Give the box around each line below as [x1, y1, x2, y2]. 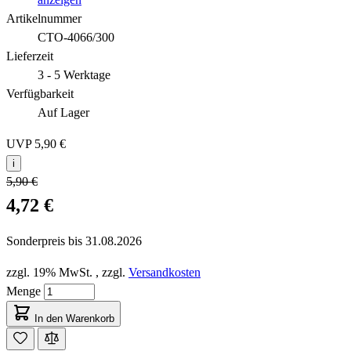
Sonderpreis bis [6, 233, 85, 248]
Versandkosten [128, 265, 201, 279]
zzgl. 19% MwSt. [6, 265, 92, 279]
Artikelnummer [6, 11, 81, 25]
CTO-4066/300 [38, 30, 114, 44]
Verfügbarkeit [6, 86, 74, 100]
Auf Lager [38, 105, 89, 119]
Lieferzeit [6, 49, 53, 63]
